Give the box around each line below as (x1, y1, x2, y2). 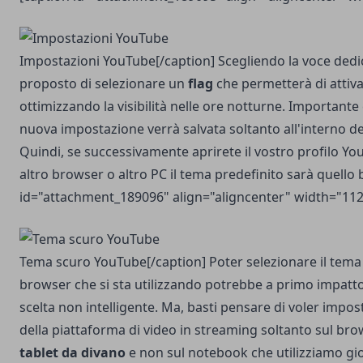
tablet (19, 344, 58, 361)
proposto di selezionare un (19, 75, 188, 92)
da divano (62, 344, 126, 361)
